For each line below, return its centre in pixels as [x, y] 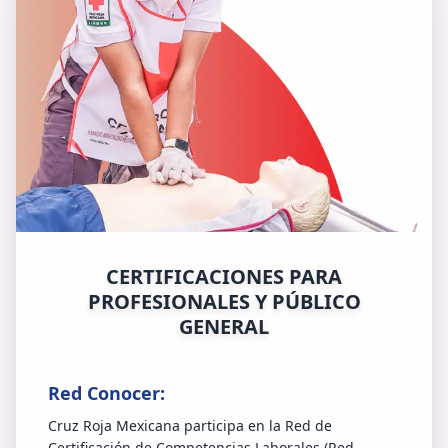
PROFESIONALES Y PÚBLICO [224, 301]
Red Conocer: [106, 393]
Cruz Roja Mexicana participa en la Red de [190, 425]
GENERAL [224, 326]
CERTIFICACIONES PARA [224, 276]
